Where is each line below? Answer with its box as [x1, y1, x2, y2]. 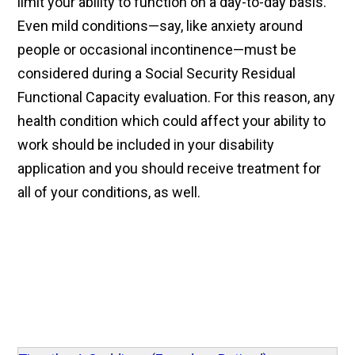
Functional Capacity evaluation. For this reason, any [17, 89, 336, 106]
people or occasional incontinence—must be [17, 41, 297, 59]
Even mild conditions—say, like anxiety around [17, 17, 303, 35]
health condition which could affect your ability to [17, 113, 326, 130]
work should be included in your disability [17, 136, 275, 154]
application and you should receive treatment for [17, 160, 322, 177]
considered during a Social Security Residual [17, 65, 296, 82]
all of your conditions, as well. [17, 184, 201, 201]
